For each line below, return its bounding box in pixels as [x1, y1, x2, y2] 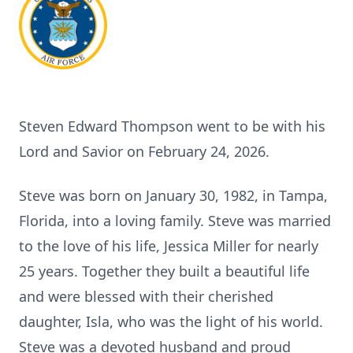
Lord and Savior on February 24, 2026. [19, 142, 269, 161]
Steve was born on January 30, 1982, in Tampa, [19, 186, 328, 205]
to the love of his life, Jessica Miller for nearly [19, 236, 318, 255]
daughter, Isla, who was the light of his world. [19, 312, 323, 331]
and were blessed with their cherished [19, 287, 273, 306]
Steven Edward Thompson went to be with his [19, 117, 325, 136]
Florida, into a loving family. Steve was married [19, 211, 331, 230]
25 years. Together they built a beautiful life [19, 262, 310, 281]
